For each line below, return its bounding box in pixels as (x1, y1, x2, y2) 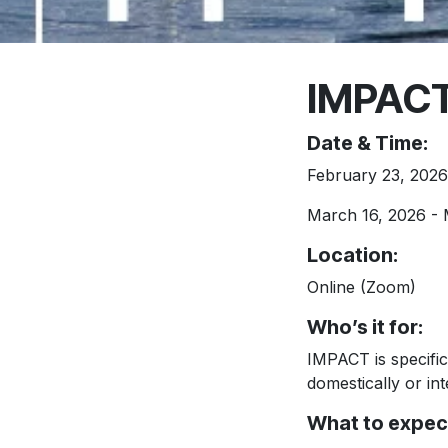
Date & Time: (307, 131, 432, 155)
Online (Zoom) (307, 277, 416, 297)
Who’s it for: (307, 315, 423, 339)
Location (307, 243, 393, 267)
